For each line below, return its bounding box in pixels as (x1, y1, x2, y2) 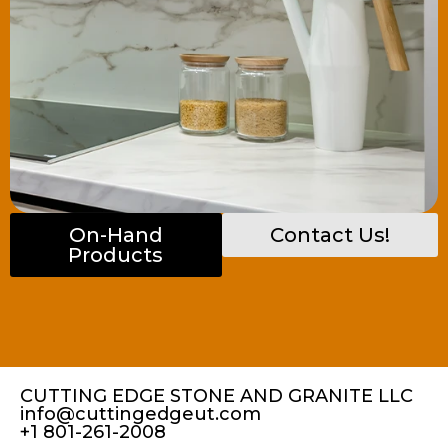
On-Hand (68, 222, 163, 247)
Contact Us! (269, 222, 390, 247)
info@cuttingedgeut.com (20, 402, 261, 425)
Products (68, 242, 164, 267)
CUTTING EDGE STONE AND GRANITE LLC (20, 384, 413, 407)
